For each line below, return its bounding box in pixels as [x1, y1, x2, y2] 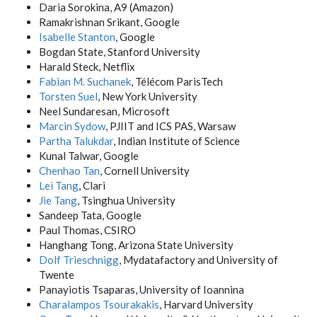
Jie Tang [39, 194, 77, 207]
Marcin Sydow [39, 120, 105, 132]
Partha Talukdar [39, 134, 113, 147]
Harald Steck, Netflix [39, 60, 135, 73]
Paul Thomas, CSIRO [39, 224, 136, 236]
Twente [39, 268, 74, 281]
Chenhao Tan [39, 164, 100, 177]
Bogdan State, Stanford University [39, 45, 200, 58]
